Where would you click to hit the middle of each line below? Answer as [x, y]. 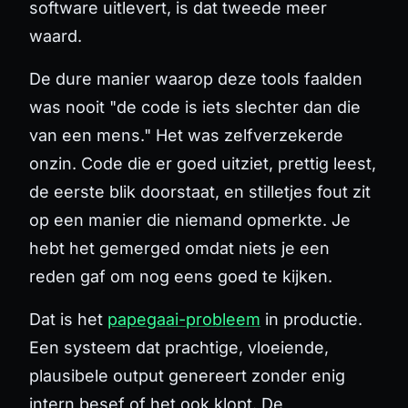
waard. [56, 36]
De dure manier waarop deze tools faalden [196, 78]
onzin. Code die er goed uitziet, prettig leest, [203, 163]
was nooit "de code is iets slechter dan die [195, 107]
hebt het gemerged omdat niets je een [179, 248]
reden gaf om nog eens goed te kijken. [181, 276]
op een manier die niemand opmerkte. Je [190, 219]
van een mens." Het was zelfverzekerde [186, 135]
